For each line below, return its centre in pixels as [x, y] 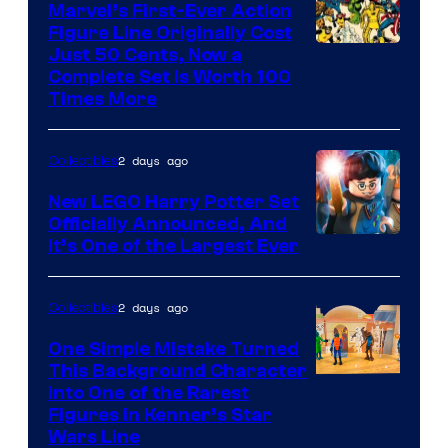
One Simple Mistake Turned [173, 349]
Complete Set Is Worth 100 [169, 77]
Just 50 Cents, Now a [145, 55]
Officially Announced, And [167, 224]
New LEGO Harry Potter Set [173, 202]
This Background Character [177, 371]
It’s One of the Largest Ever [173, 246]
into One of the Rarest [148, 393]
